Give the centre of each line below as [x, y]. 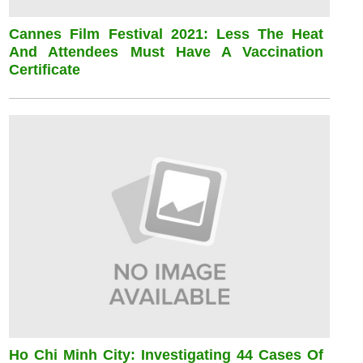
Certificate [45, 69]
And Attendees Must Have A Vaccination [167, 51]
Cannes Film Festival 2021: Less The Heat [167, 34]
